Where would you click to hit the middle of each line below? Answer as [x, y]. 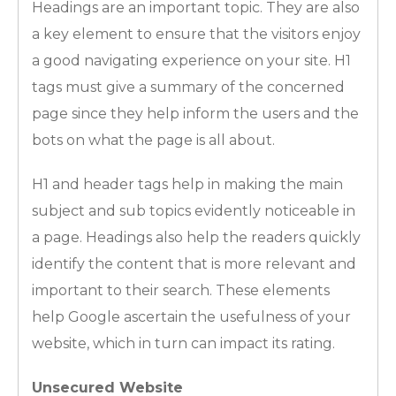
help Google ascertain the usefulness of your [191, 316]
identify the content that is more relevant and [194, 263]
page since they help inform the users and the [195, 113]
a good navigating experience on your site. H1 [191, 60]
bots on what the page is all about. [153, 140]
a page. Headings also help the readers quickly [196, 237]
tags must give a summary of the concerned [188, 87]
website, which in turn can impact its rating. [183, 343]
